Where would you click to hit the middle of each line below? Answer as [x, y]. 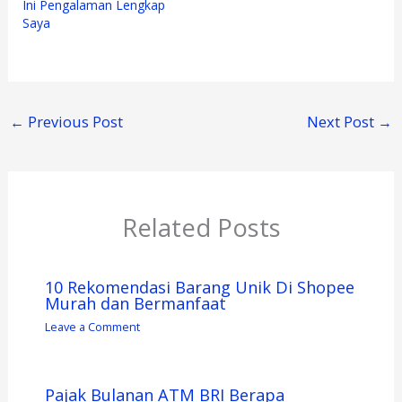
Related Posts [201, 227]
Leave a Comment [92, 326]
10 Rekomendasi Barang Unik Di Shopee [199, 288]
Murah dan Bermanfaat [135, 304]
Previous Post [73, 121]
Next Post [343, 121]
